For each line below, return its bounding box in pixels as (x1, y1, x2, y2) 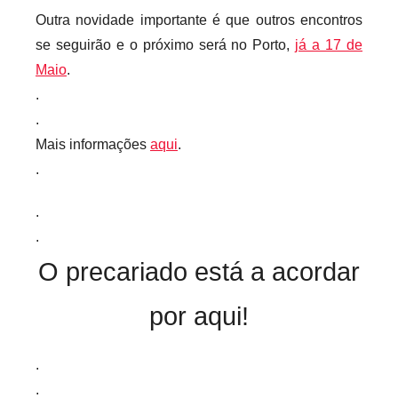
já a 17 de (295, 36, 363, 52)
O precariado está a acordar (38, 257, 360, 286)
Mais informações (36, 136, 150, 152)
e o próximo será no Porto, (110, 36, 296, 52)
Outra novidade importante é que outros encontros (36, 12, 362, 28)
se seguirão (36, 36, 111, 52)
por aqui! (149, 301, 249, 330)
